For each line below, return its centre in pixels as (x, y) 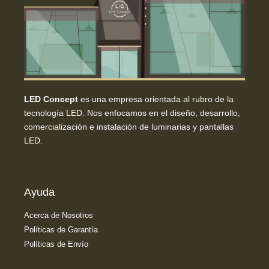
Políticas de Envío (56, 244)
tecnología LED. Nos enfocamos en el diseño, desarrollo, (132, 113)
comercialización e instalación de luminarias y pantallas (129, 127)
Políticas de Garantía (61, 229)
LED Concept (51, 99)
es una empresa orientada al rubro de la (156, 99)
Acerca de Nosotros (59, 215)
